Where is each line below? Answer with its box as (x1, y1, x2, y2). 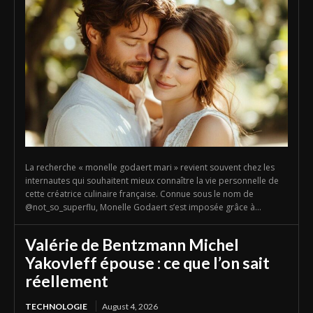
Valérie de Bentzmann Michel (25, 234, 239, 254)
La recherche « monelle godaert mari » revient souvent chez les (25, 161, 275, 173)
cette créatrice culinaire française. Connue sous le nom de (25, 187, 254, 200)
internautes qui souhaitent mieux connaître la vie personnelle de (25, 174, 279, 187)
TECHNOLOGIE (25, 300, 87, 312)
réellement (25, 270, 108, 291)
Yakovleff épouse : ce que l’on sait (25, 252, 270, 272)
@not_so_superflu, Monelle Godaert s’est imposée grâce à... (25, 201, 261, 213)
